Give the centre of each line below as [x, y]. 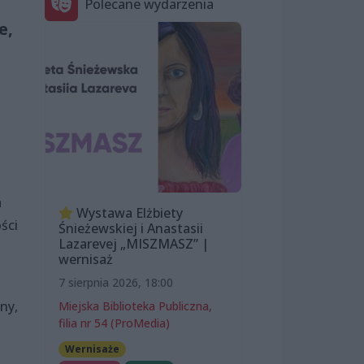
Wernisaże [92, 349]
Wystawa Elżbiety [128, 212]
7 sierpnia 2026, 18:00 [116, 282]
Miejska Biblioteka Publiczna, [135, 305]
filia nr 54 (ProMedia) [114, 323]
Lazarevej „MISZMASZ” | [134, 243]
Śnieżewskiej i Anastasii [131, 228]
